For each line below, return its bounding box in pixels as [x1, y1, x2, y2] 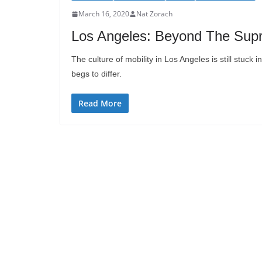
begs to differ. [71, 69, 122, 78]
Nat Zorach [136, 9, 173, 19]
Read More [78, 98, 122, 109]
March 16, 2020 [78, 9, 129, 19]
